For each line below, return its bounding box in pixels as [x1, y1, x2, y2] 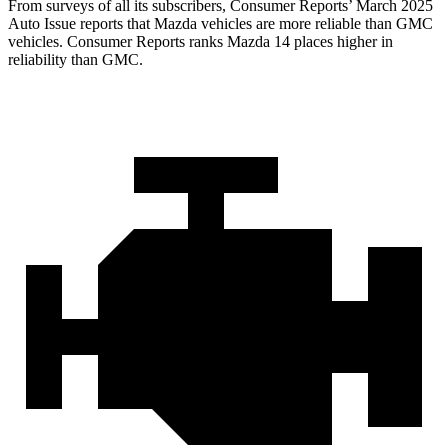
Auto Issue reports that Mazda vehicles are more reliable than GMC [8, 15, 433, 33]
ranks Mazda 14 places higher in [185, 33, 393, 51]
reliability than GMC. [8, 51, 143, 69]
